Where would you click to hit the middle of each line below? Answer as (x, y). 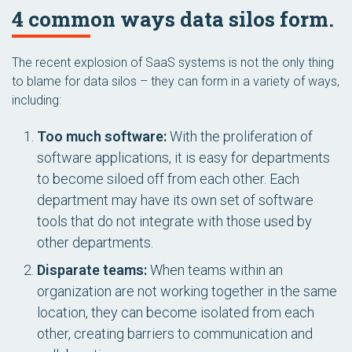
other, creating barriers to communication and (175, 334)
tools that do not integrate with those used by (174, 221)
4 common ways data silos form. (173, 19)
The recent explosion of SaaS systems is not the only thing (173, 62)
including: (37, 100)
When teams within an (215, 270)
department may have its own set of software (175, 200)
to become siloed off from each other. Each (168, 179)
